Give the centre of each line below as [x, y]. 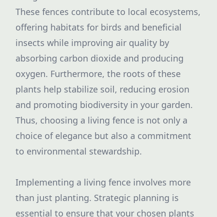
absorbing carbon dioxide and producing [100, 58]
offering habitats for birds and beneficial [99, 27]
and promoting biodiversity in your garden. [104, 105]
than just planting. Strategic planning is [97, 198]
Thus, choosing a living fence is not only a [101, 120]
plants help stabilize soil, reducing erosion [102, 89]
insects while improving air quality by [92, 43]
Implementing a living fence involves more [103, 182]
